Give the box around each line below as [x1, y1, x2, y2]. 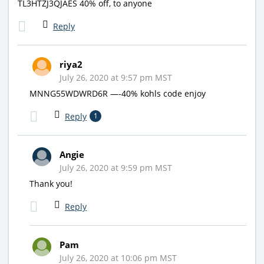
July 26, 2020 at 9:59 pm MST [60, 161, 172, 173]
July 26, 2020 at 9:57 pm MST [60, 71, 172, 83]
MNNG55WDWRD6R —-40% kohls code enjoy [29, 87, 206, 99]
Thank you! [29, 177, 72, 189]
